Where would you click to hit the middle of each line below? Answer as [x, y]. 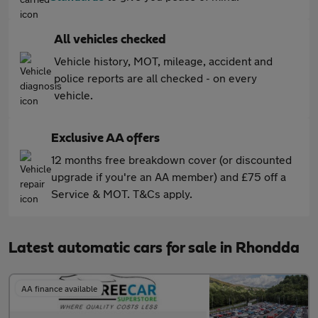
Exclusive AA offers [105, 138]
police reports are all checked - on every [155, 78]
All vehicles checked [110, 40]
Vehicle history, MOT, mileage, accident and [163, 61]
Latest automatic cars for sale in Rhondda [154, 248]
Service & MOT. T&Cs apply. [122, 193]
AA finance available [59, 288]
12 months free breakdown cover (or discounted [171, 159]
